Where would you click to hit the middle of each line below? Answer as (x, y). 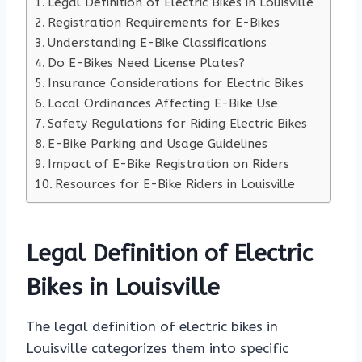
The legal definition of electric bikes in (152, 327)
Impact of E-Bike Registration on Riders (169, 164)
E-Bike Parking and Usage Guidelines (158, 144)
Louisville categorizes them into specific (157, 349)
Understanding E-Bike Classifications (158, 43)
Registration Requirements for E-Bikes (164, 23)
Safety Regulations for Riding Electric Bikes (178, 124)
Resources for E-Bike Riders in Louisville (175, 185)
